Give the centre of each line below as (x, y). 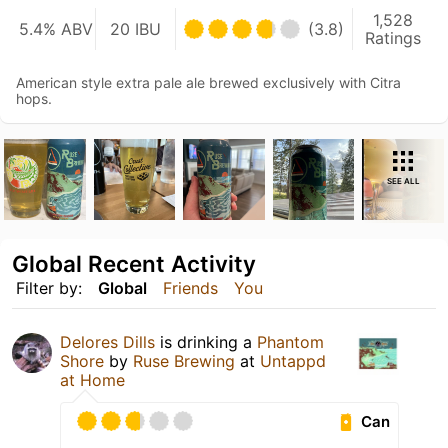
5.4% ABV (55, 28)
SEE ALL (403, 180)
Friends (190, 288)
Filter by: (49, 288)
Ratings (392, 37)
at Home (92, 380)
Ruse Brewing (184, 361)
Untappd (293, 361)
